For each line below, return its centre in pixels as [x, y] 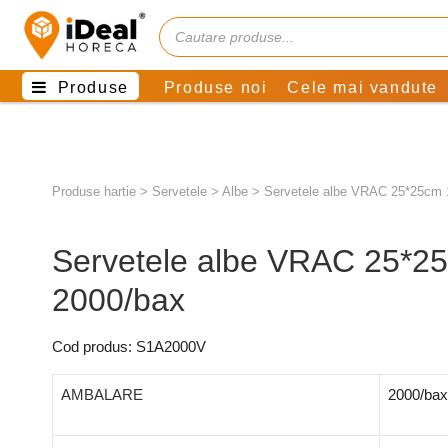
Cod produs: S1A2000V [129, 346]
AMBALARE [102, 394]
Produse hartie [94, 191]
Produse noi [215, 87]
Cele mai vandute [363, 87]
